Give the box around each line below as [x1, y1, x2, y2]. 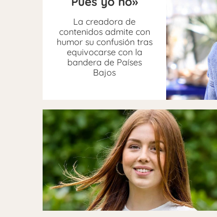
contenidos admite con [59, 26, 150, 37]
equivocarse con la [66, 46, 142, 58]
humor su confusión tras [56, 36, 153, 47]
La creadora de [73, 15, 136, 27]
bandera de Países [67, 56, 142, 68]
